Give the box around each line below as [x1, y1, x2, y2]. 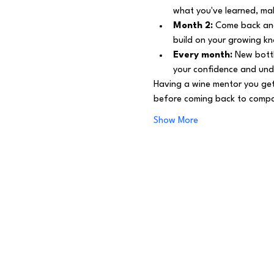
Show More [153, 116, 198, 125]
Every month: [172, 51, 232, 60]
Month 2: [172, 21, 213, 31]
